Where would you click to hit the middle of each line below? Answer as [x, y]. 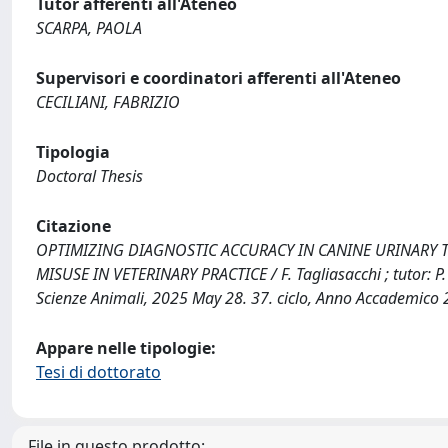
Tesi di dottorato [98, 372]
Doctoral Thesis [89, 176]
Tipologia [73, 152]
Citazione [73, 226]
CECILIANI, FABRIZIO [108, 102]
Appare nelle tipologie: [126, 348]
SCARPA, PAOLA [89, 28]
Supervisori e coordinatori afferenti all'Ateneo [218, 78]
